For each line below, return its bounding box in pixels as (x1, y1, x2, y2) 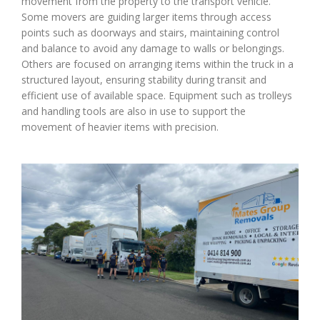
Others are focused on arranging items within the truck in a (21, 57, 294, 71)
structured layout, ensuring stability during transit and (21, 73, 266, 87)
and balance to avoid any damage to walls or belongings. (21, 41, 284, 56)
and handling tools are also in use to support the (21, 104, 246, 119)
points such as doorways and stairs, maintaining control (21, 26, 279, 40)
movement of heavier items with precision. (21, 120, 219, 134)
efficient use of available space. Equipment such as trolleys (21, 89, 292, 103)
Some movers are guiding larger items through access (21, 10, 271, 24)
